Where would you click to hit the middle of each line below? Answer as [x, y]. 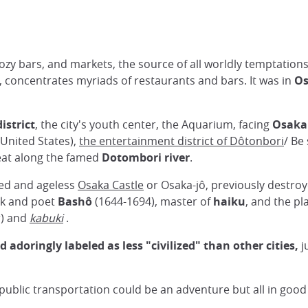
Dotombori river [146, 158]
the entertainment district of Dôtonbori [181, 141]
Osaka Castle [111, 185]
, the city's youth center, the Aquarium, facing [154, 125]
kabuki [46, 218]
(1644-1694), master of [153, 202]
